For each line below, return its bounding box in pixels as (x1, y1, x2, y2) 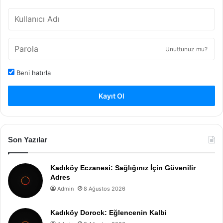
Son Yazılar (8, 135, 47, 144)
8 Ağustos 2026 (84, 185, 125, 192)
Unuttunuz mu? (165, 45, 208, 53)
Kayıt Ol (99, 92, 124, 100)
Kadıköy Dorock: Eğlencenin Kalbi (50, 209, 167, 217)
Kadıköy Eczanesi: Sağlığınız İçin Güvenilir (50, 164, 196, 172)
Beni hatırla (14, 69, 51, 77)
